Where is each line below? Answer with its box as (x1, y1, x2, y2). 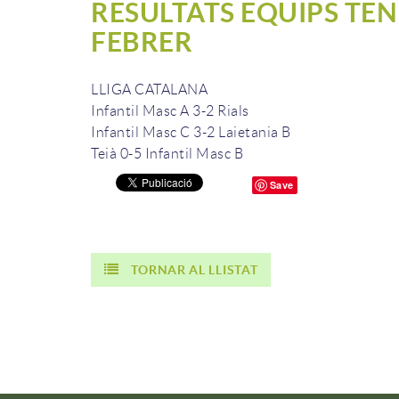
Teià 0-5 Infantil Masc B (91, 146, 243, 162)
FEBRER (91, 27, 192, 58)
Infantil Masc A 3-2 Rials (91, 103, 249, 119)
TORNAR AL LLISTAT (131, 263, 258, 278)
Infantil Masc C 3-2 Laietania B (91, 125, 291, 141)
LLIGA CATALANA (91, 82, 208, 98)
